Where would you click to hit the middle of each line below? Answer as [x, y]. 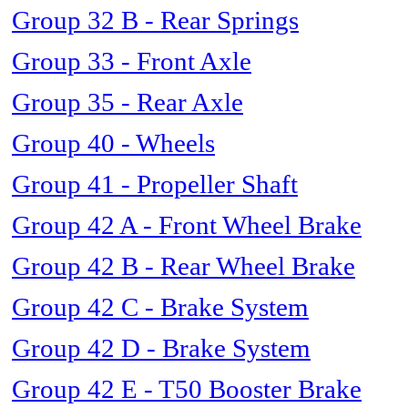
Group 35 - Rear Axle [127, 102]
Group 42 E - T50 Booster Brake [187, 389]
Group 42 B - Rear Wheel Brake [184, 266]
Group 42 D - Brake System [161, 348]
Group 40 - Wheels [113, 143]
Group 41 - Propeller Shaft [155, 184]
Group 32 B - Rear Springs [155, 20]
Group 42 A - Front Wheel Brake [187, 225]
